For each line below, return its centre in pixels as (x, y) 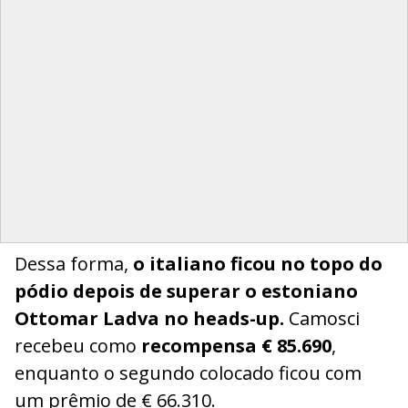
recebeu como (78, 346)
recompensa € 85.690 (236, 346)
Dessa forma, (74, 264)
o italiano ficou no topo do (258, 264)
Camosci (322, 319)
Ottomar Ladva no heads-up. (149, 319)
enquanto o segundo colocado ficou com (188, 373)
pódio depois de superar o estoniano (186, 291)
